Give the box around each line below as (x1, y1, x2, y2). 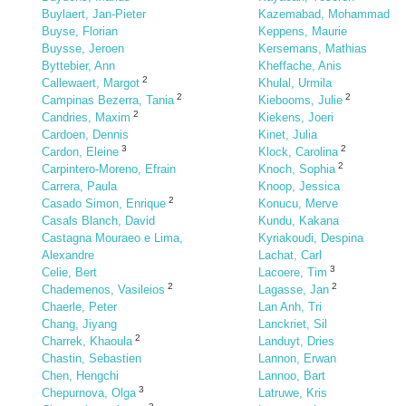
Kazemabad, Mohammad (258, 7, 390, 21)
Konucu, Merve (258, 197, 338, 210)
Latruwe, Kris (258, 386, 327, 400)
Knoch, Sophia (258, 162, 335, 176)
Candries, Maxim (42, 111, 130, 124)
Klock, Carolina (258, 145, 338, 159)
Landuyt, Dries (258, 334, 334, 348)
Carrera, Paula (42, 179, 117, 193)
